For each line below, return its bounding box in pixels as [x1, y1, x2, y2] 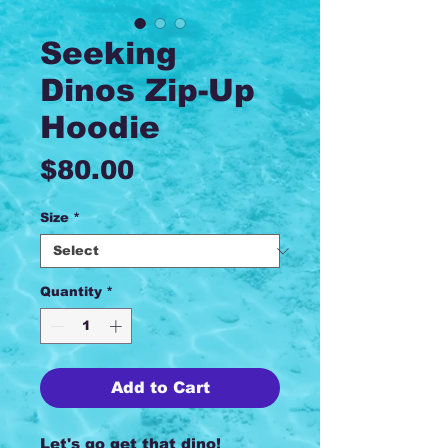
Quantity [40, 284, 102, 299]
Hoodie [40, 110, 160, 145]
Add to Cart [110, 378, 210, 396]
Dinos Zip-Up [40, 73, 255, 108]
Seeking [40, 36, 177, 71]
